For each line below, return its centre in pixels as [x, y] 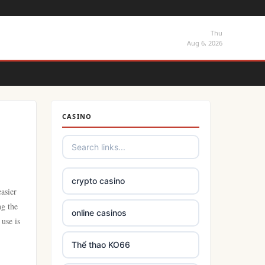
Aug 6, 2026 [205, 43]
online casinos [99, 213]
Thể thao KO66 [101, 245]
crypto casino [98, 181]
